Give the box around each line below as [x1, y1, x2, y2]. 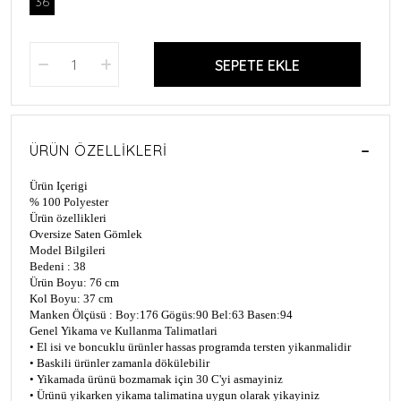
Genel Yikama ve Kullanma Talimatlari [30, 323, 218, 337]
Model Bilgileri [30, 243, 106, 257]
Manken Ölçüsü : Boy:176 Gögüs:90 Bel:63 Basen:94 [30, 307, 293, 321]
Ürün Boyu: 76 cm [30, 275, 119, 289]
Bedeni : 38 [30, 259, 86, 273]
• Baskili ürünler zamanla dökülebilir [30, 355, 209, 370]
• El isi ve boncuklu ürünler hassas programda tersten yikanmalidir [30, 339, 351, 354]
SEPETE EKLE [215, 55, 301, 74]
